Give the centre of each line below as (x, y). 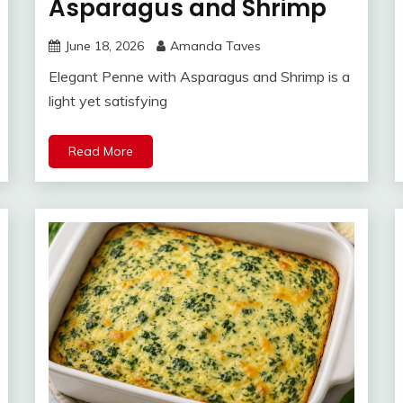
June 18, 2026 (104, 46)
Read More (101, 152)
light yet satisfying (108, 101)
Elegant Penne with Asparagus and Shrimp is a (199, 77)
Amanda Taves (215, 46)
